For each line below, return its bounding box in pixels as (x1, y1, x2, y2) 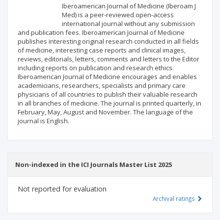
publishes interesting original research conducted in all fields (18, 37, 199, 46)
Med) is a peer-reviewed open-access (62, 10, 174, 20)
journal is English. (18, 116, 69, 126)
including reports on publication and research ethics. (18, 63, 174, 73)
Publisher (18, 9, 51, 20)
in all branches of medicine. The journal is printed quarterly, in (18, 99, 201, 108)
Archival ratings (153, 194, 196, 203)
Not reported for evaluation (18, 184, 107, 194)
